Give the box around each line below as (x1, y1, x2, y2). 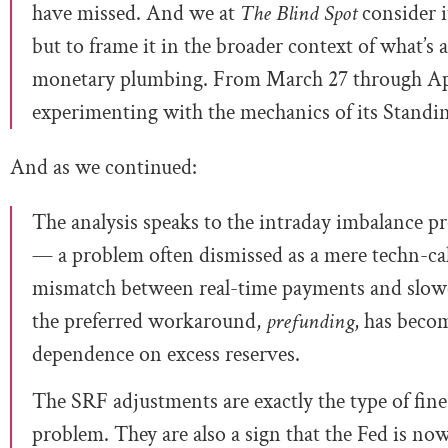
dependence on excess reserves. (32, 339, 300, 369)
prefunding (266, 306, 354, 336)
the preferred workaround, (32, 306, 266, 336)
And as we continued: (10, 152, 197, 182)
